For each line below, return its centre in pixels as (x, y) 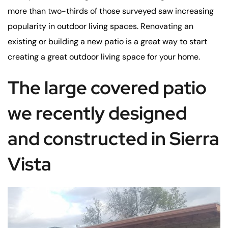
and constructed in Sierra (113, 138)
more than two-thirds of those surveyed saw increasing (111, 11)
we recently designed (97, 113)
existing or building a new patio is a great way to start (107, 41)
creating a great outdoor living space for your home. (104, 57)
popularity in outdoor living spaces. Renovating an (101, 26)
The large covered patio (107, 88)
